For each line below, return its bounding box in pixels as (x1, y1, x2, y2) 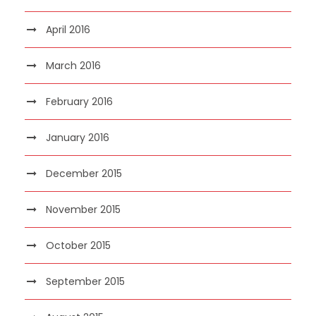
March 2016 (46, 58, 101, 73)
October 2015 (46, 238, 111, 253)
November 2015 (46, 202, 121, 217)
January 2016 (46, 130, 109, 145)
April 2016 (46, 22, 90, 37)
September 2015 (46, 274, 125, 288)
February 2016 (46, 94, 113, 109)
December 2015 (46, 166, 122, 181)
